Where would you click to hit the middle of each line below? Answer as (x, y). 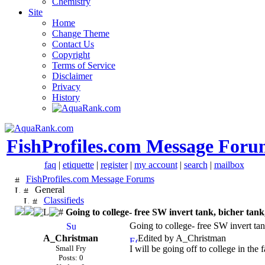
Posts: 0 (71, 258)
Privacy (66, 87)
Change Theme (81, 33)
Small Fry (71, 248)
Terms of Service (84, 65)
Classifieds (64, 200)
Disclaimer (72, 76)
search (195, 165)
